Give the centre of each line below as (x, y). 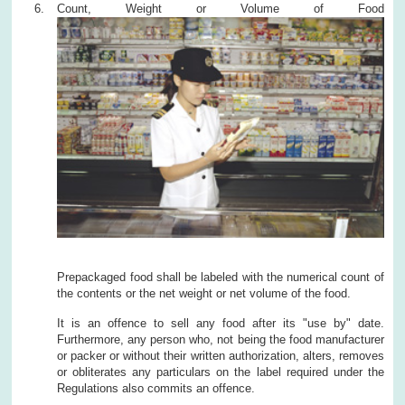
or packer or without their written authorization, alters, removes (221, 356)
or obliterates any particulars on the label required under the (221, 372)
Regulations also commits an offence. (156, 388)
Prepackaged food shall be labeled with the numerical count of (221, 277)
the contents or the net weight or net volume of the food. (204, 293)
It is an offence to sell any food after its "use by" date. (221, 323)
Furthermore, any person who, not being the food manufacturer (221, 339)
